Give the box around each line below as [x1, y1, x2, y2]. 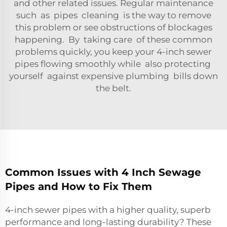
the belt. [96, 83, 131, 93]
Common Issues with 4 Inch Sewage [5, 166, 201, 178]
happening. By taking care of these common [15, 34, 212, 45]
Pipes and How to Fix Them [5, 180, 152, 193]
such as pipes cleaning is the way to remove [16, 10, 211, 20]
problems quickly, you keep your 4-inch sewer [15, 47, 212, 57]
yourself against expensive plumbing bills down [9, 71, 218, 81]
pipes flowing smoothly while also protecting [14, 59, 213, 69]
